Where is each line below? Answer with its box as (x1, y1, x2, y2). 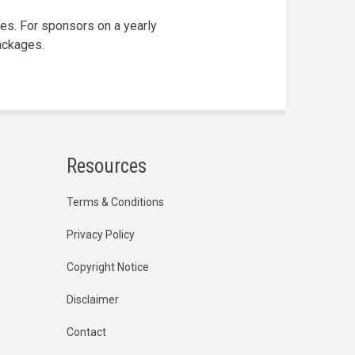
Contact (66, 326, 106, 338)
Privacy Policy (66, 228, 135, 241)
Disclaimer (66, 293, 119, 306)
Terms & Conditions (66, 196, 164, 208)
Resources (66, 155, 147, 177)
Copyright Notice (66, 261, 149, 273)
